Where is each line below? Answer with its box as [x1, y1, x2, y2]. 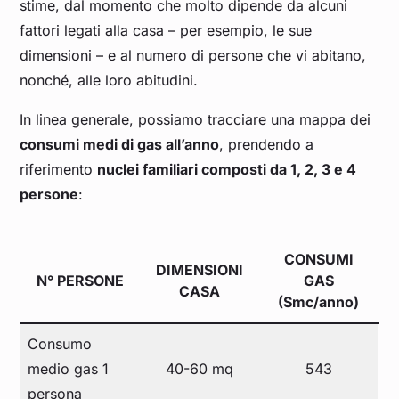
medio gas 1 [28, 360, 110, 379]
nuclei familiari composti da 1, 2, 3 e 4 [97, 160, 357, 179]
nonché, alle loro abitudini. [20, 71, 203, 90]
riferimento [20, 160, 98, 179]
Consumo [28, 335, 93, 354]
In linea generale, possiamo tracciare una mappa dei [20, 110, 371, 129]
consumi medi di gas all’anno [20, 135, 220, 154]
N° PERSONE [36, 272, 124, 290]
